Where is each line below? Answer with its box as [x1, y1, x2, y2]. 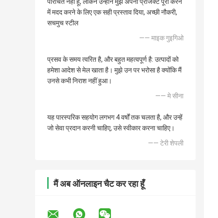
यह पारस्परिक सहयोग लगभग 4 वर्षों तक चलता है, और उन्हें [47, 113, 182, 122]
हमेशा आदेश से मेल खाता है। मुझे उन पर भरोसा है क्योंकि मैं [47, 66, 182, 74]
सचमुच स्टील [47, 19, 78, 27]
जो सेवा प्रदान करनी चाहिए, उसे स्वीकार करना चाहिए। [47, 124, 175, 132]
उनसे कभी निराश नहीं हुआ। [47, 77, 112, 85]
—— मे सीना [155, 92, 183, 100]
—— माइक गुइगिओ [139, 34, 183, 42]
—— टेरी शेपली [148, 139, 183, 147]
